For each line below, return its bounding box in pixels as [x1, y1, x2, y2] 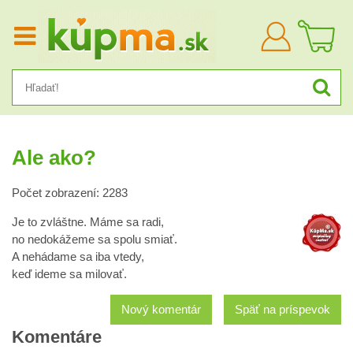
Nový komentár [121, 303, 201, 316]
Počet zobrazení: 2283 [12, 187, 128, 199]
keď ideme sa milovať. [12, 268, 127, 281]
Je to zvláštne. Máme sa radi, [12, 216, 164, 229]
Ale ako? [12, 147, 96, 169]
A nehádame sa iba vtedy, [12, 251, 144, 263]
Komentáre [12, 327, 102, 347]
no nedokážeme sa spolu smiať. [12, 233, 177, 246]
